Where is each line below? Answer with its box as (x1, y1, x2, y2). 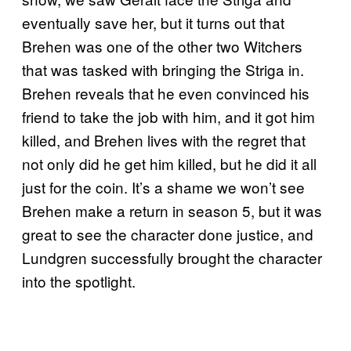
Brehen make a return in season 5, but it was (22, 200, 322, 222)
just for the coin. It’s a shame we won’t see (22, 176, 305, 198)
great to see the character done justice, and (22, 223, 313, 245)
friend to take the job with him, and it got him (22, 106, 315, 128)
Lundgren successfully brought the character (22, 247, 322, 269)
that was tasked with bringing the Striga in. (22, 59, 304, 81)
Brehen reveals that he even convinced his (22, 82, 309, 104)
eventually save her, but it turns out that (22, 12, 284, 34)
